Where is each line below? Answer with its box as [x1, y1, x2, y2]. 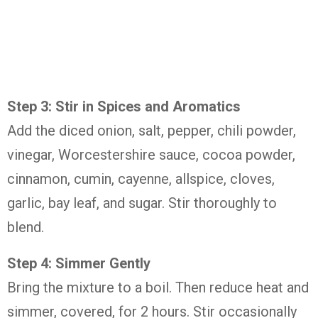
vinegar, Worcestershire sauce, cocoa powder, [7, 146, 295, 163]
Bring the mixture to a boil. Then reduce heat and [7, 279, 309, 296]
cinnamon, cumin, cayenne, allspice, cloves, [7, 170, 275, 187]
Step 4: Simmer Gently [7, 255, 150, 272]
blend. [7, 219, 44, 236]
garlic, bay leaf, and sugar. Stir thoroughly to [7, 194, 277, 212]
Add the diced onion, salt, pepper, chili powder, [7, 122, 296, 139]
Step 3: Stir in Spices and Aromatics [7, 98, 241, 115]
